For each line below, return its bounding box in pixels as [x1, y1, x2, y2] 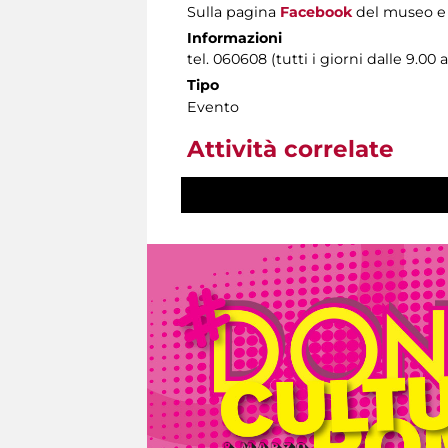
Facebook [280, 3, 352, 22]
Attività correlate [187, 135, 394, 164]
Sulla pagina [187, 3, 280, 22]
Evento [187, 98, 239, 117]
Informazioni [187, 29, 282, 48]
